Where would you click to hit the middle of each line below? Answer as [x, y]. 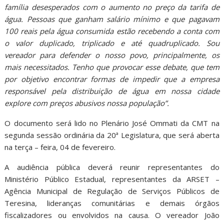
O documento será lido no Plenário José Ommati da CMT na [112, 123]
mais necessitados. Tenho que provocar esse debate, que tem [112, 67]
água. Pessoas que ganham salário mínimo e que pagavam [112, 19]
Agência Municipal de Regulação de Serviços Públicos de [112, 191]
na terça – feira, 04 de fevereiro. [60, 147]
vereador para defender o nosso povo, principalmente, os [112, 55]
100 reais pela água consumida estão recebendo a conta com [112, 31]
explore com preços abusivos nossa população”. [87, 103]
